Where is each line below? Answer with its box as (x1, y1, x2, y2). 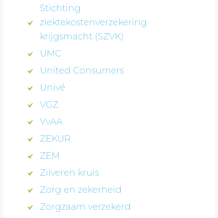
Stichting (40, 2, 81, 14)
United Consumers (40, 65, 124, 76)
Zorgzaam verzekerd (40, 201, 131, 212)
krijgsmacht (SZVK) (40, 31, 124, 42)
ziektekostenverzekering (40, 17, 147, 28)
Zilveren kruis (40, 167, 99, 178)
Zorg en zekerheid (40, 184, 122, 195)
